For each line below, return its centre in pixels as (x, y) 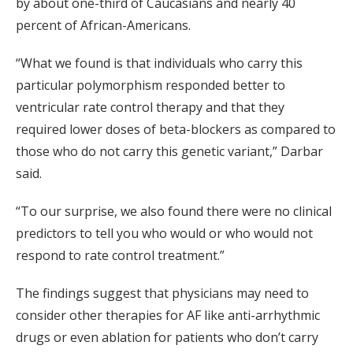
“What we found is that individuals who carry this (159, 63)
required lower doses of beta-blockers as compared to (176, 129)
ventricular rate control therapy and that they (150, 107)
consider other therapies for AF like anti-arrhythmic (168, 315)
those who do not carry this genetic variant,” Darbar (169, 151)
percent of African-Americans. (103, 25)
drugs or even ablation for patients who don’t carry (167, 337)
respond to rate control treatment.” (120, 255)
